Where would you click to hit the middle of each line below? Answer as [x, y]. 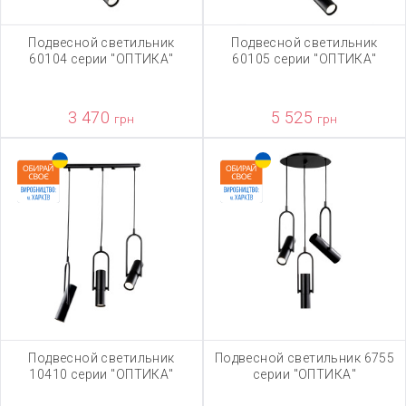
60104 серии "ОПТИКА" [101, 59]
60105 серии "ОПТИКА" [304, 59]
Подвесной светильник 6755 [304, 358]
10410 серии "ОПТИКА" [101, 374]
